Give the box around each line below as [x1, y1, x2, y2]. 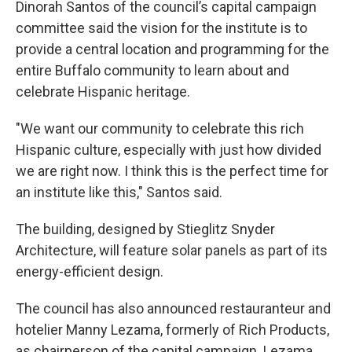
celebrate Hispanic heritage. [16, 82, 190, 100]
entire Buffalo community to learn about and [16, 61, 289, 79]
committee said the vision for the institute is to [16, 19, 307, 36]
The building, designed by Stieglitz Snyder [16, 220, 275, 237]
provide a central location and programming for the [16, 40, 329, 57]
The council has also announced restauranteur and [16, 299, 331, 317]
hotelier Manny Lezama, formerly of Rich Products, [16, 321, 329, 338]
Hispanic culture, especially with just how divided [16, 141, 321, 158]
